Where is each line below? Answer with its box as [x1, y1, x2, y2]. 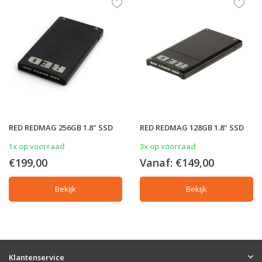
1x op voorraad [9, 140, 65, 151]
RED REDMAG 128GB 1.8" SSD [140, 122, 244, 133]
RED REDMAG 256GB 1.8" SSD [9, 122, 113, 133]
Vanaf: [140, 155, 175, 170]
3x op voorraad [140, 140, 196, 151]
